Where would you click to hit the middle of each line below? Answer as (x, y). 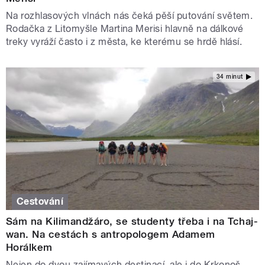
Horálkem (29, 248)
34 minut (230, 77)
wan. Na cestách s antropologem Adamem (111, 235)
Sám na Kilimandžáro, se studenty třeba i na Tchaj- (132, 222)
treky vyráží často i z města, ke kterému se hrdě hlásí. (124, 41)
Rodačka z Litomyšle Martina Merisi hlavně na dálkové (125, 28)
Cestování (40, 202)
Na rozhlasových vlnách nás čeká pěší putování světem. (130, 15)
